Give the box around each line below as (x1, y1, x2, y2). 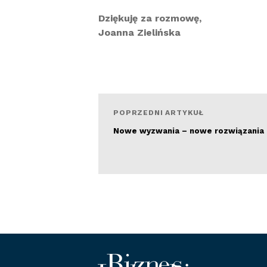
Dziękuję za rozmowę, (98, 13, 201, 24)
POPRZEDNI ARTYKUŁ (113, 108, 204, 117)
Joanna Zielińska (98, 27, 181, 38)
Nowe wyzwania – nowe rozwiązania (113, 126, 264, 135)
